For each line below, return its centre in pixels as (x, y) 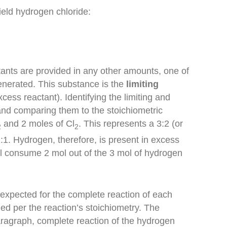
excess (165, 140)
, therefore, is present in (102, 140)
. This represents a (118, 124)
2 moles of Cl (48, 124)
